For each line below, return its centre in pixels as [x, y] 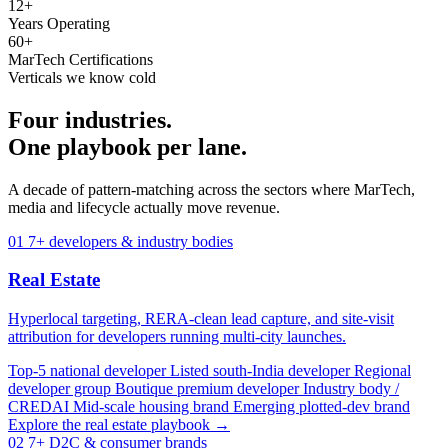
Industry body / [351, 389]
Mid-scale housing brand [153, 407]
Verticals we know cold [82, 77]
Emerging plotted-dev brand [321, 407]
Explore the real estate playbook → [119, 425]
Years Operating [59, 23]
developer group [61, 389]
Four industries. [90, 119]
